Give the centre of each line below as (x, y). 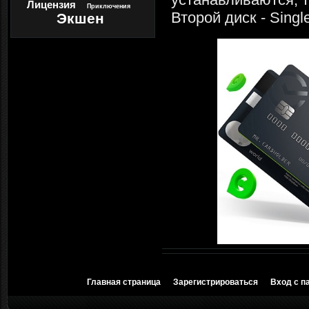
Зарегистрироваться (216, 282)
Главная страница (124, 282)
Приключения (109, 6)
